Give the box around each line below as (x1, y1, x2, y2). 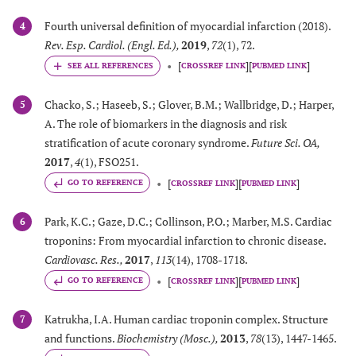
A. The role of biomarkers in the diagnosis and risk (44, 116, 287, 132)
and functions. (44, 331, 117, 346)
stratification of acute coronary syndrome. (44, 135, 251, 151)
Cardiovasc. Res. (44, 252, 120, 268)
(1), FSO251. (80, 154, 139, 170)
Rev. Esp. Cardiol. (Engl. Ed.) (44, 37, 176, 52)
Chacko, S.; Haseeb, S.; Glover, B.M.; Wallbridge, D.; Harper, (44, 97, 334, 113)
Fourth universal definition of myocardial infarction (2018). (44, 17, 331, 33)
